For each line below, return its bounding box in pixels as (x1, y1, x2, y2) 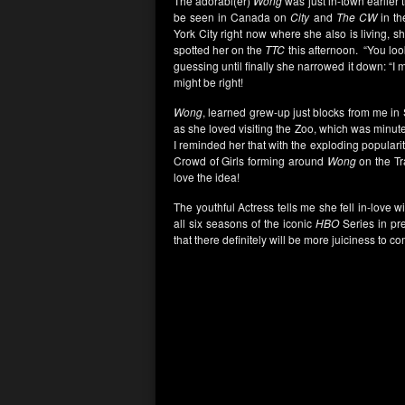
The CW (332, 9, 381, 24)
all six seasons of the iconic (174, 215, 313, 231)
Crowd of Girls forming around (174, 153, 327, 168)
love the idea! (174, 169, 240, 184)
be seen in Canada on (174, 9, 287, 24)
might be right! (174, 74, 243, 89)
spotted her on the (174, 42, 266, 57)
